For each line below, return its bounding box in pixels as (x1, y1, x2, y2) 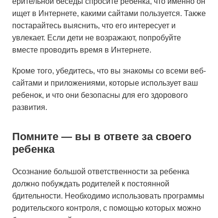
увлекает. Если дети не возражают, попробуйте (12, 34, 181, 42)
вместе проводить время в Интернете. (12, 46, 151, 54)
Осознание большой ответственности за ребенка (12, 167, 189, 176)
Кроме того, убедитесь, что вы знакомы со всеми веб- (12, 67, 206, 75)
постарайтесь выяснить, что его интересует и (12, 21, 176, 30)
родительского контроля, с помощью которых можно (12, 204, 201, 212)
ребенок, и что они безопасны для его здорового (12, 91, 188, 99)
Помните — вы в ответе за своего (12, 130, 191, 143)
